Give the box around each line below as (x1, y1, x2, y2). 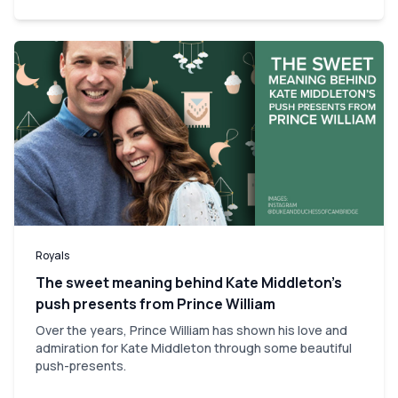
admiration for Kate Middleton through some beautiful (36, 338, 352, 356)
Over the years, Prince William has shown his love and (36, 321, 347, 338)
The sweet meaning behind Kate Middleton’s (36, 272, 342, 292)
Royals (36, 247, 69, 263)
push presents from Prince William (36, 293, 275, 314)
